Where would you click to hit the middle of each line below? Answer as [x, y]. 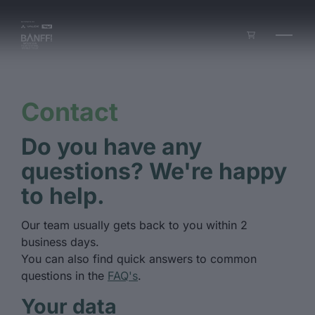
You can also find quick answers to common [139, 259]
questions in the [64, 276]
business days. [60, 242]
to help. [63, 196]
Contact [70, 112]
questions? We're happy [154, 171]
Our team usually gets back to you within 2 [134, 225]
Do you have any [111, 147]
